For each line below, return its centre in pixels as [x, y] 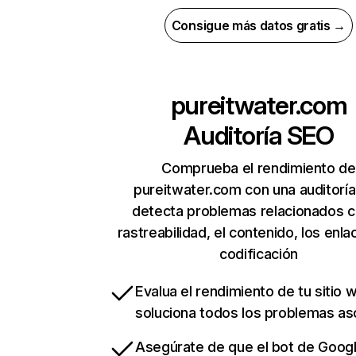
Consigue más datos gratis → [259, 26]
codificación [259, 254]
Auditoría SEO [259, 136]
